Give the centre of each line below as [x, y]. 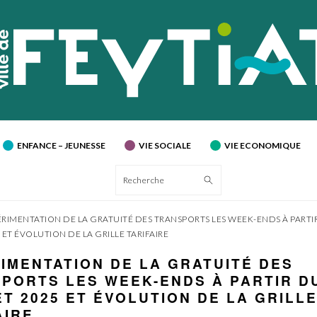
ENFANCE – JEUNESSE [61, 146]
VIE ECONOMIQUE [262, 146]
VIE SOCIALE [165, 146]
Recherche [150, 180]
